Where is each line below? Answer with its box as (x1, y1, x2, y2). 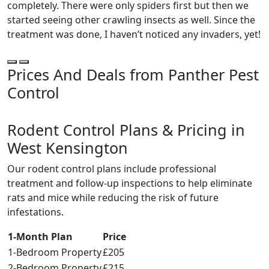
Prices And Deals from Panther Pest (7, 64, 259, 85)
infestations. (7, 205, 64, 219)
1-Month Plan (8, 230, 73, 244)
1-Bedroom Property (8, 246, 101, 259)
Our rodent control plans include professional (7, 162, 216, 176)
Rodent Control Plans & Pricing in (7, 119, 245, 141)
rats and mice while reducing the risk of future (7, 191, 219, 205)
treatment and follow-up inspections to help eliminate (7, 177, 252, 190)
